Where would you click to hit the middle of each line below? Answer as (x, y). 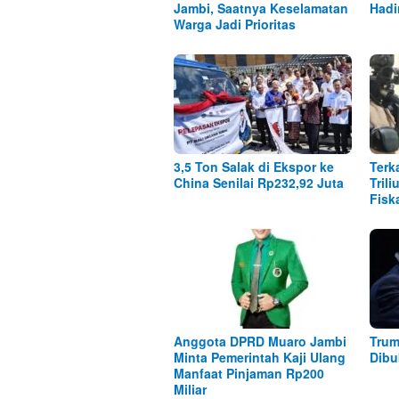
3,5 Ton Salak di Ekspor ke (254, 166)
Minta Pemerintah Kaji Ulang (260, 357)
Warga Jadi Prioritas (235, 24)
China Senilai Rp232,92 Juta (259, 182)
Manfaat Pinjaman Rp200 (249, 373)
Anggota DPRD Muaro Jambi (260, 341)
